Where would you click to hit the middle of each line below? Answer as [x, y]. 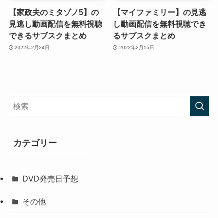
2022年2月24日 [32, 47]
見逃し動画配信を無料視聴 [55, 24]
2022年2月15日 [136, 47]
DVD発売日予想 [51, 178]
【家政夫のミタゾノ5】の [54, 12]
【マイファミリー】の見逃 [160, 12]
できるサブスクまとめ [47, 36]
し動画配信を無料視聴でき [160, 24]
